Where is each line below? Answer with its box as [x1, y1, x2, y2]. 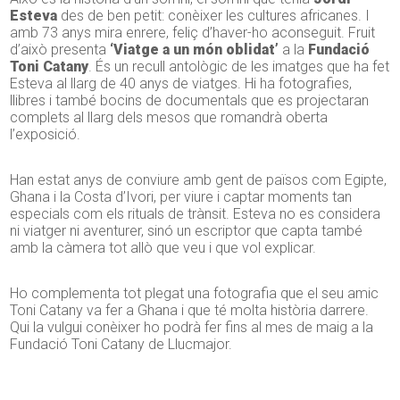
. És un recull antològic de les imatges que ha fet [88, 58, 390, 76]
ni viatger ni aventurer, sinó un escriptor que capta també [10, 222, 363, 240]
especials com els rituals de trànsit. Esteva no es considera [10, 205, 381, 223]
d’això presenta [10, 41, 111, 59]
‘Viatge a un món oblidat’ [110, 41, 279, 59]
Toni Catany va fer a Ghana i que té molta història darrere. [10, 302, 370, 320]
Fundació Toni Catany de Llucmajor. [10, 336, 233, 354]
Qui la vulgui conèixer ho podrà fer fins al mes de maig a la [10, 319, 374, 337]
